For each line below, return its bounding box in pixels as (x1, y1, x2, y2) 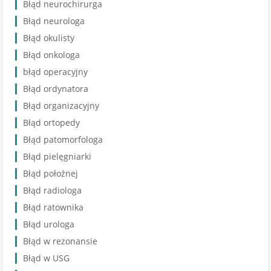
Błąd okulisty (23, 32, 74, 44)
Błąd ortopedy (23, 117, 80, 128)
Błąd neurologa (23, 15, 85, 27)
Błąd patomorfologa (23, 134, 103, 145)
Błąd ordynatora (23, 83, 88, 94)
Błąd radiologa (23, 184, 82, 196)
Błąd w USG (23, 252, 70, 264)
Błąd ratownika (23, 201, 83, 213)
